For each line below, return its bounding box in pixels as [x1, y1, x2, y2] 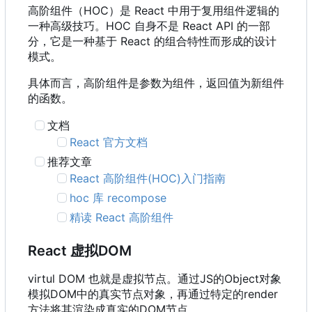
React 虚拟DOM [28, 242, 132, 260]
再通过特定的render [177, 287, 278, 302]
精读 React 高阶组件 [70, 210, 174, 225]
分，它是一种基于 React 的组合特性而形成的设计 [28, 34, 276, 49]
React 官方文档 [70, 135, 148, 150]
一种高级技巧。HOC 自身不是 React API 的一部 [28, 19, 270, 33]
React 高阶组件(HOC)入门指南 [70, 171, 226, 186]
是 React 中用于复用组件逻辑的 [120, 3, 279, 18]
